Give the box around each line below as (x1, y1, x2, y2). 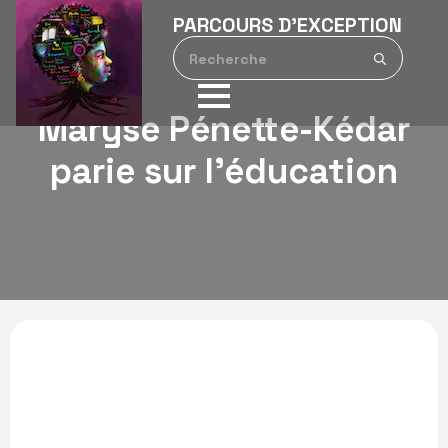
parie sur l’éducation (50, 149, 398, 193)
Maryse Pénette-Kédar (38, 107, 410, 151)
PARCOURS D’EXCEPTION (172, 12, 402, 38)
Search (399, 38, 446, 56)
